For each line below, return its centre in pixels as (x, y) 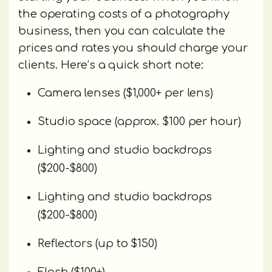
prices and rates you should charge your (133, 48)
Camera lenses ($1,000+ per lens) (126, 93)
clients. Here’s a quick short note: (111, 65)
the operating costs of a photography (124, 14)
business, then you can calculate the (122, 31)
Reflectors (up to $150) (97, 244)
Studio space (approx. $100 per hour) (139, 122)
